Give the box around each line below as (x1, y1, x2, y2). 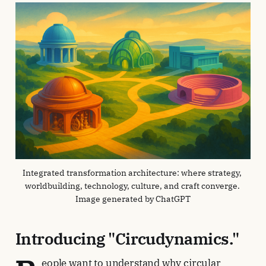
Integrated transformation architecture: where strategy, (23, 167, 242, 179)
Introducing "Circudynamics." (15, 228, 239, 249)
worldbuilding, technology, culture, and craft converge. (24, 180, 240, 192)
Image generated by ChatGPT (75, 194, 191, 205)
